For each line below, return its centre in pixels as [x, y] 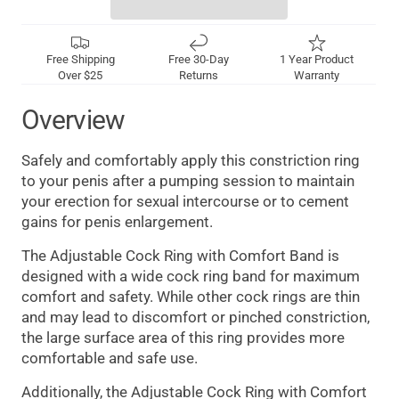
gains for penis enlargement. [117, 222]
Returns [198, 76]
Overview [73, 120]
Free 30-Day [198, 60]
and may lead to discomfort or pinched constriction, [195, 318]
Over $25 [81, 76]
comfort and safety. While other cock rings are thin [191, 297]
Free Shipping [80, 60]
